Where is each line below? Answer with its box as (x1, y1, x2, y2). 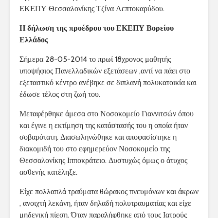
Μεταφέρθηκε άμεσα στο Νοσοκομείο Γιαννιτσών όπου (19, 109, 194, 119)
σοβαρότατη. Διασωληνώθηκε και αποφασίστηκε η (19, 132, 177, 142)
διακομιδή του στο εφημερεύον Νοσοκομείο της (19, 144, 170, 154)
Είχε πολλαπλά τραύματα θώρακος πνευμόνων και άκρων (19, 187, 199, 197)
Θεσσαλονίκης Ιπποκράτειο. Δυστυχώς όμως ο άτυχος (19, 156, 187, 165)
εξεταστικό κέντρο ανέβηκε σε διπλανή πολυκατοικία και (19, 78, 197, 88)
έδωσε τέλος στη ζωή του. (19, 90, 100, 99)
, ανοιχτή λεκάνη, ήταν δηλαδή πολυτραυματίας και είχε (19, 199, 191, 208)
